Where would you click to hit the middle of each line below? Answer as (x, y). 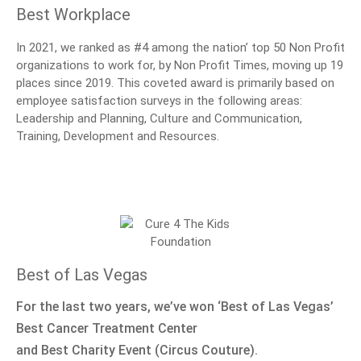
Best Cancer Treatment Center (107, 329)
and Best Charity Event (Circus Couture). (137, 351)
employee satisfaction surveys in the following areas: (161, 101)
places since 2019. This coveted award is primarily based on (175, 83)
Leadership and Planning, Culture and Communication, (159, 119)
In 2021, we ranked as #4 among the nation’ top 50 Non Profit (180, 48)
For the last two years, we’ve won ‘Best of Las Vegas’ (176, 307)
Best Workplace (73, 15)
